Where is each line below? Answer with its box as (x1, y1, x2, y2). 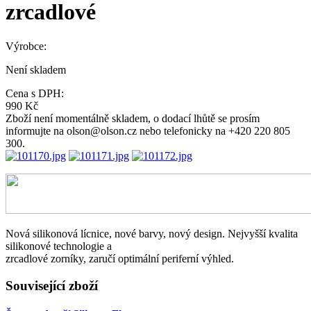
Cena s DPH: (6, 87, 64, 99)
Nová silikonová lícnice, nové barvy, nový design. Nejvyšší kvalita (6, 227, 298, 239)
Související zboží (6, 278, 98, 293)
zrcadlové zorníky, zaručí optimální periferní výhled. (6, 252, 234, 264)
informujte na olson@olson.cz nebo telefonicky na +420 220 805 (6, 124, 290, 137)
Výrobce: (6, 40, 47, 52)
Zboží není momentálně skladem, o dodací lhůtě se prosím (6, 112, 260, 124)
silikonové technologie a (6, 239, 112, 252)
